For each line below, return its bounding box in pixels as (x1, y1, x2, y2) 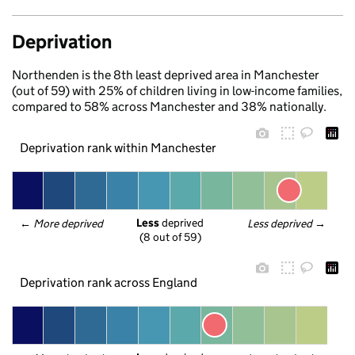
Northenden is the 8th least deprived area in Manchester (12, 67, 319, 82)
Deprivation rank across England (19, 274, 197, 290)
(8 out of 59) (139, 230, 201, 245)
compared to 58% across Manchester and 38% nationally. (12, 99, 326, 114)
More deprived (33, 216, 105, 231)
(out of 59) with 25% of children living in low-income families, (12, 83, 342, 98)
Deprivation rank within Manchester (19, 139, 216, 155)
